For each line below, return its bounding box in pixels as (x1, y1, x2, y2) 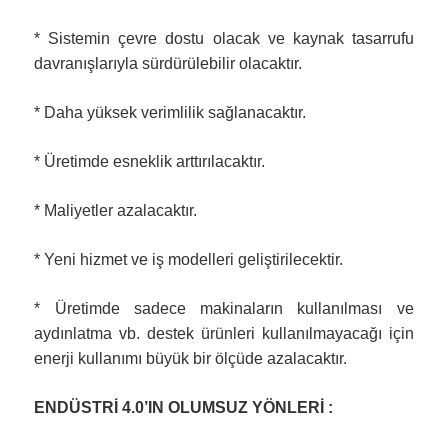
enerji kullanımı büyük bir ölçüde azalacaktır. (34, 350, 348, 368)
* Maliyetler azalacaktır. (34, 202, 198, 220)
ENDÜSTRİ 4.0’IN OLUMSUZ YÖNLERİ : (34, 399, 334, 417)
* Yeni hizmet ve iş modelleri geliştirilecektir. (34, 251, 344, 269)
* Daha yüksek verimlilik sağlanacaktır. (34, 104, 307, 122)
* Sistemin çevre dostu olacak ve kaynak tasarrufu (34, 30, 414, 48)
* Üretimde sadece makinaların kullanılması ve (34, 300, 414, 318)
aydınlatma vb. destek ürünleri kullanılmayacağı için (34, 325, 414, 343)
